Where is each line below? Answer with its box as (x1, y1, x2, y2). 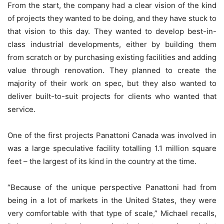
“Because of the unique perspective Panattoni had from (7, 182, 216, 192)
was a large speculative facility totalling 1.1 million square (7, 143, 216, 153)
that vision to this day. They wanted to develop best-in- (7, 26, 216, 36)
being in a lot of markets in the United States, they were (7, 195, 216, 205)
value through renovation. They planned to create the (7, 65, 216, 75)
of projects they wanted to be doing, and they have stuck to (7, 13, 216, 23)
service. (7, 104, 35, 114)
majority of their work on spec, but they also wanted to (7, 78, 216, 88)
